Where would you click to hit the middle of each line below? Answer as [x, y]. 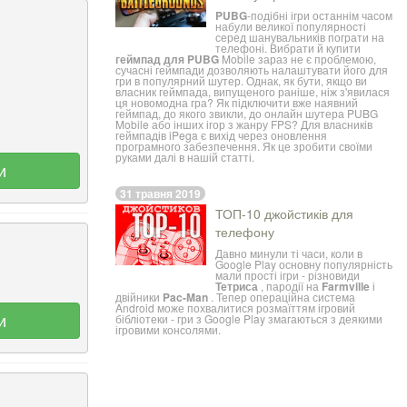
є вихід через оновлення [263, 134]
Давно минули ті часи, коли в [289, 253]
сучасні [135, 69]
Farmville [347, 287]
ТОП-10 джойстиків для [284, 214]
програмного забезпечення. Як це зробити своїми [244, 145]
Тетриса [238, 287]
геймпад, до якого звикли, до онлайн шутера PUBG [247, 113]
